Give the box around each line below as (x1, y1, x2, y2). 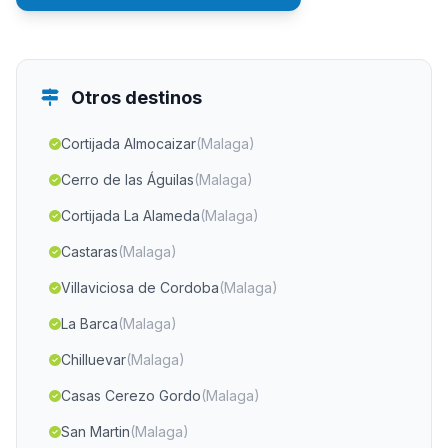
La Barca (61, 315, 118, 332)
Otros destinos (67, 87, 202, 108)
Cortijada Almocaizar (61, 135, 196, 152)
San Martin (61, 423, 130, 440)
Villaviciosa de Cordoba (61, 279, 219, 296)
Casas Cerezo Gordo (61, 387, 201, 404)
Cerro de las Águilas (61, 171, 194, 188)
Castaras (61, 243, 118, 260)
